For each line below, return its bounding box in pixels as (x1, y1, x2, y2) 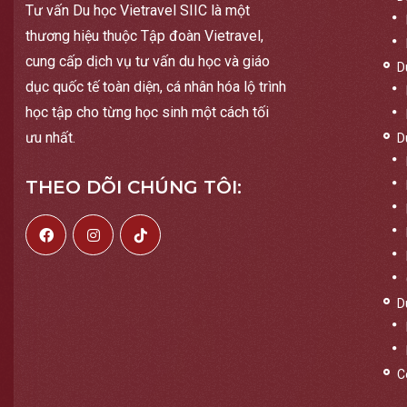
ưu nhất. (25, 128, 75, 146)
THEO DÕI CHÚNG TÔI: (25, 175, 242, 198)
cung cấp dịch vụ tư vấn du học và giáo (25, 52, 270, 70)
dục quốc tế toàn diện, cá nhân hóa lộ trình (25, 77, 286, 95)
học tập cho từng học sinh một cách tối (25, 103, 269, 121)
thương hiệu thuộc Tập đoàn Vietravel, (25, 26, 263, 45)
